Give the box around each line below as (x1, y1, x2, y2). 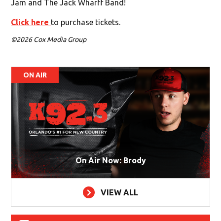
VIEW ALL (101, 188, 138, 197)
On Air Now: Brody (75, 156, 146, 165)
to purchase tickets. (51, 17, 121, 27)
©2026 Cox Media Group (11, 35, 87, 43)
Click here (11, 17, 51, 27)
